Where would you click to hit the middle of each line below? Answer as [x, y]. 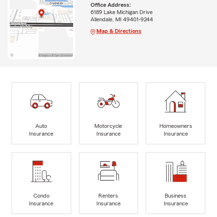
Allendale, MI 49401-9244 [122, 19]
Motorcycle [108, 126]
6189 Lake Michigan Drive [121, 12]
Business [176, 195]
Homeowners [176, 126]
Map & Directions [119, 31]
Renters [108, 195]
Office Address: [110, 5]
